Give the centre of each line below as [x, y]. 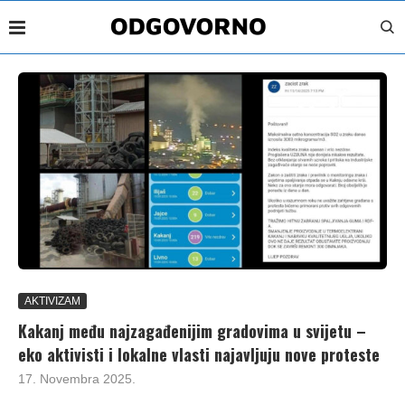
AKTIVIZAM [52, 301]
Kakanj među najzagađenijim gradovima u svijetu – [192, 330]
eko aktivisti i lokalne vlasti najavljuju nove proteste [199, 354]
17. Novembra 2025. [77, 378]
